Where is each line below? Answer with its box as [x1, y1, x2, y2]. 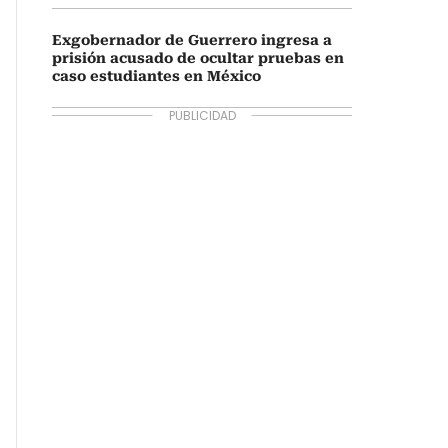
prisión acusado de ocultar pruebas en [52, 50, 344, 66]
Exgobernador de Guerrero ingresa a [52, 32, 332, 48]
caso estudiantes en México [52, 68, 261, 84]
